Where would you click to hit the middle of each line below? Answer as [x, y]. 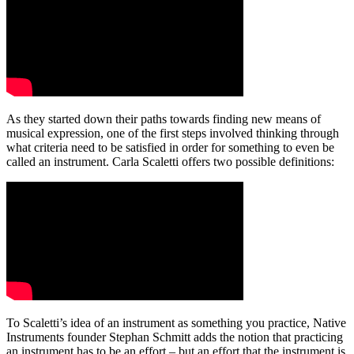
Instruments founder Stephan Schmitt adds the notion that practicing [175, 337]
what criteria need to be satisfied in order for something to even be [170, 148]
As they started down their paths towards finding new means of [164, 119]
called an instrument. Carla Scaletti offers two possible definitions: [170, 162]
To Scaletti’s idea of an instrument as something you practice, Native [176, 323]
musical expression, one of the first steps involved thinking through [173, 134]
